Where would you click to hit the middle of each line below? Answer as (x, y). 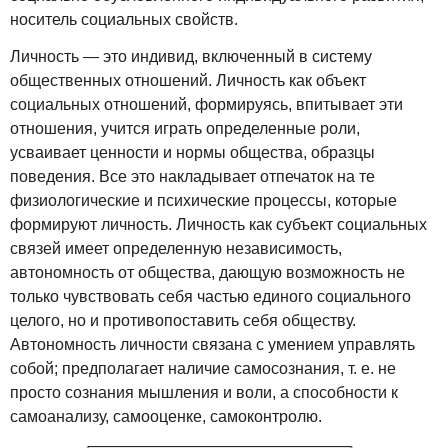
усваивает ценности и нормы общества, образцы (192, 153)
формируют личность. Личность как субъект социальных (218, 225)
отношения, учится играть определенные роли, (185, 129)
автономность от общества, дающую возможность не (207, 273)
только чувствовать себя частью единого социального (210, 297)
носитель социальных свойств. (124, 20)
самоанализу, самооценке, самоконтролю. (166, 417)
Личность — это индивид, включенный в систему (191, 57)
